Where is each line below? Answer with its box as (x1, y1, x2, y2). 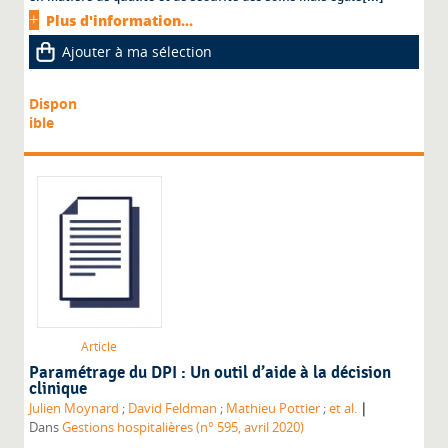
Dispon (29, 94, 78, 114)
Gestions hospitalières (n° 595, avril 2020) (62, 419, 305, 437)
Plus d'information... (46, 11, 194, 31)
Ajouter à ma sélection (62, 42, 213, 62)
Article (81, 338, 118, 356)
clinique (29, 379, 88, 400)
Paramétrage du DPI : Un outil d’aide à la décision (29, 363, 392, 384)
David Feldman (128, 400, 218, 418)
